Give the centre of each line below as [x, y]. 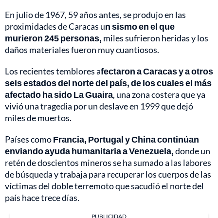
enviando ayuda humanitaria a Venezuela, [89, 151]
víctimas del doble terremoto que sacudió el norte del [104, 186]
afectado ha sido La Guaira [59, 95]
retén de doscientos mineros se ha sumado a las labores [108, 163]
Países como [29, 139]
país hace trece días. [42, 198]
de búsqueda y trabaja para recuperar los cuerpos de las [108, 174]
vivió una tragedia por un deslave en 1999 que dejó [99, 106]
